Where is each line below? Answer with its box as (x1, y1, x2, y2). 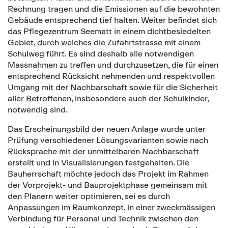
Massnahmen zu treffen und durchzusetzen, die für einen (8, 60, 218, 70)
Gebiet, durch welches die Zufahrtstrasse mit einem (8, 37, 201, 47)
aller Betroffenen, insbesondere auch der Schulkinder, (8, 93, 209, 103)
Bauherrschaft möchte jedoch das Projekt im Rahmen (8, 168, 209, 179)
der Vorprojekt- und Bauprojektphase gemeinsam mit (8, 180, 207, 190)
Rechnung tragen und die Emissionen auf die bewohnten (8, 4, 220, 14)
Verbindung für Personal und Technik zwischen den (8, 213, 198, 223)
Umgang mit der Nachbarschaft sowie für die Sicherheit (8, 82, 218, 92)
